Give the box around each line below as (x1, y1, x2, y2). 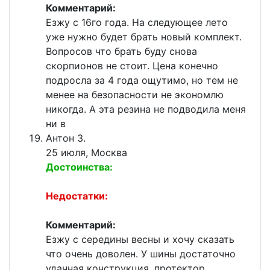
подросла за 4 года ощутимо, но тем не (46, 74, 238, 87)
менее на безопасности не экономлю (46, 89, 224, 101)
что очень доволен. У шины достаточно (46, 248, 236, 260)
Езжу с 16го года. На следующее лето (46, 16, 228, 29)
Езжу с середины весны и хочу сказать (46, 233, 234, 246)
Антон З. (46, 132, 86, 145)
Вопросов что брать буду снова (46, 45, 197, 58)
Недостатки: (46, 190, 108, 202)
